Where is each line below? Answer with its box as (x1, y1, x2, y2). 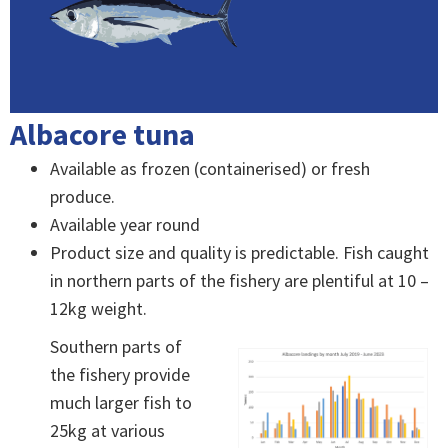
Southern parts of (50, 335, 182, 359)
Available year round (50, 213, 200, 237)
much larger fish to (50, 391, 192, 415)
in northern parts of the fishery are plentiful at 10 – (50, 269, 429, 293)
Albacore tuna (10, 115, 195, 154)
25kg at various (50, 419, 165, 443)
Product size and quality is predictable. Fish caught (50, 241, 429, 265)
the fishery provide (50, 363, 190, 387)
